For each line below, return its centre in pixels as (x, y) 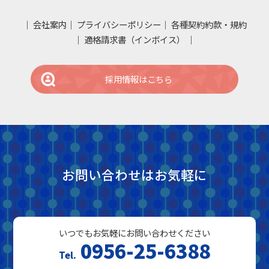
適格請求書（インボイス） (134, 39)
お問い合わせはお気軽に (134, 174)
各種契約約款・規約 (209, 24)
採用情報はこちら (139, 79)
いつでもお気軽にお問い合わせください (134, 233)
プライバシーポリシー (119, 24)
